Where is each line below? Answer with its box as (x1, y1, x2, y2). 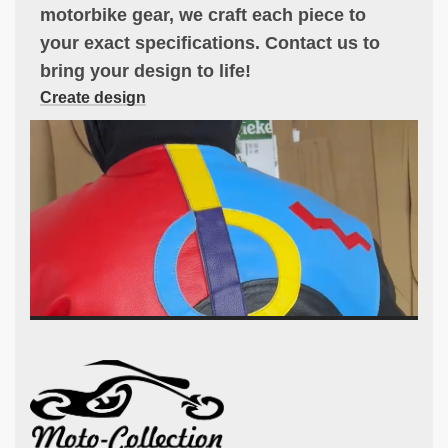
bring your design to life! (40, 61, 251, 81)
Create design (40, 89, 146, 106)
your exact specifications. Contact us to (40, 33, 380, 53)
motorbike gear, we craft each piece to (40, 5, 366, 25)
